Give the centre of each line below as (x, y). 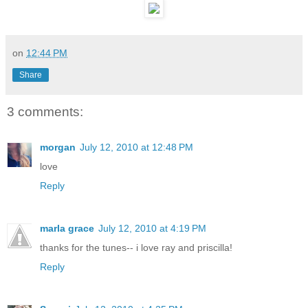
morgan (58, 147)
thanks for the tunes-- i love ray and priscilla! (136, 248)
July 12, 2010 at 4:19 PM (152, 229)
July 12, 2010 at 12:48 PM (136, 147)
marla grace (67, 229)
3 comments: (45, 111)
